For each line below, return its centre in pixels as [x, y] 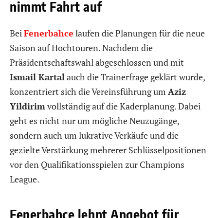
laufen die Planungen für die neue [139, 33]
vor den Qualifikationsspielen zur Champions [97, 165]
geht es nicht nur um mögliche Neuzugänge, [94, 121]
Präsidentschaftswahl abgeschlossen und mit [97, 63]
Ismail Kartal [37, 77]
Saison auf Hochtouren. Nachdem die [81, 48]
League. [25, 179]
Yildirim [27, 106]
